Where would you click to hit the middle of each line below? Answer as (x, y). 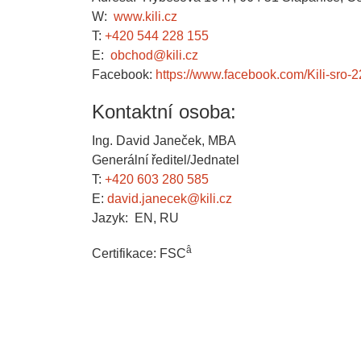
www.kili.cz (145, 17)
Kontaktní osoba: (164, 112)
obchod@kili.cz (154, 56)
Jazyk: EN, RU (135, 218)
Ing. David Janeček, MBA (164, 141)
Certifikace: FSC (139, 254)
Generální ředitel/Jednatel (166, 160)
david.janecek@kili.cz (170, 199)
